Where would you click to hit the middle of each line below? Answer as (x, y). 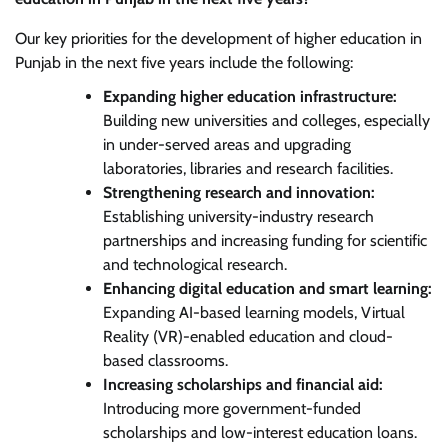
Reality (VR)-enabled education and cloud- (248, 336)
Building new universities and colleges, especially (266, 120)
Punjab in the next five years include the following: (184, 62)
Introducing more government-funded (232, 408)
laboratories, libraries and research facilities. (250, 168)
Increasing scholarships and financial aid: (243, 384)
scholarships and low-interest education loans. (262, 432)
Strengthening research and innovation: (239, 192)
